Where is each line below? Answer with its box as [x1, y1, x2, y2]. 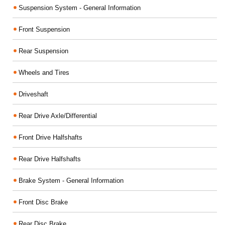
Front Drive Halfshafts [19, 133, 82, 141]
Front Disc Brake [19, 198, 68, 206]
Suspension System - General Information [19, 4, 141, 12]
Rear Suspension [19, 47, 68, 55]
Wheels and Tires [19, 68, 69, 76]
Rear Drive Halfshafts [19, 155, 81, 163]
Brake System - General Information [19, 176, 124, 184]
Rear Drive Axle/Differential [19, 111, 97, 120]
